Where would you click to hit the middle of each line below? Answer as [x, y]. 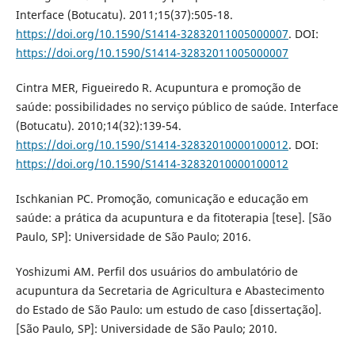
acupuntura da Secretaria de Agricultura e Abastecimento [170, 290]
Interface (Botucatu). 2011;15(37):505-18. [124, 14]
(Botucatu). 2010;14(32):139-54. [98, 125]
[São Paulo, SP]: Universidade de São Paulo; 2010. [146, 328]
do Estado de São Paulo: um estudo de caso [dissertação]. [168, 309]
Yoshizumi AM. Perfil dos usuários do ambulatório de [157, 271]
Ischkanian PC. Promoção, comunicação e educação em [162, 198]
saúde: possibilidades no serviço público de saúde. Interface [177, 106]
